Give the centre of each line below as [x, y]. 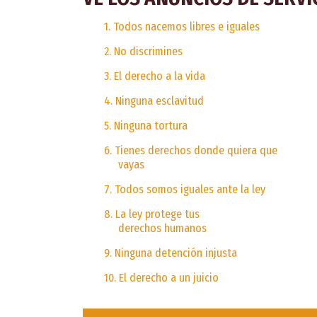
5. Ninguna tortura [145, 125]
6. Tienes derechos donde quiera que [190, 150]
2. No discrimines [143, 51]
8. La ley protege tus [151, 214]
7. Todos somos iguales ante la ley [184, 189]
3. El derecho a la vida [154, 76]
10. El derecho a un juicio [161, 277]
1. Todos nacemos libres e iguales [181, 26]
